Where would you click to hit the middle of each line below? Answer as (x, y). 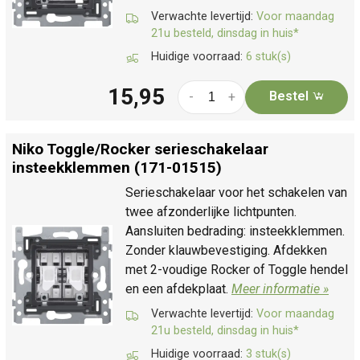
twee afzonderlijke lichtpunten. (211, 211)
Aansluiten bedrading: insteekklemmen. (235, 231)
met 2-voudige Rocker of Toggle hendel (237, 269)
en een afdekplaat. (178, 288)
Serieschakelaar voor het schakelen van (236, 192)
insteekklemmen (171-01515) (117, 167)
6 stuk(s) (268, 56)
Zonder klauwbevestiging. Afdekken (226, 250)
